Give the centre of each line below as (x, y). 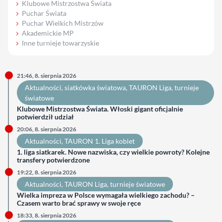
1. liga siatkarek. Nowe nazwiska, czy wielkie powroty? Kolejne (113, 152)
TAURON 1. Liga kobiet (100, 141)
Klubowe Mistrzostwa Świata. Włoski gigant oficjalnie (100, 109)
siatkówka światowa (95, 87)
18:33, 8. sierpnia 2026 (47, 215)
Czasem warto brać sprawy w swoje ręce (79, 203)
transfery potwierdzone (53, 160)
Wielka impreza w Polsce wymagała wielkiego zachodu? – (106, 195)
